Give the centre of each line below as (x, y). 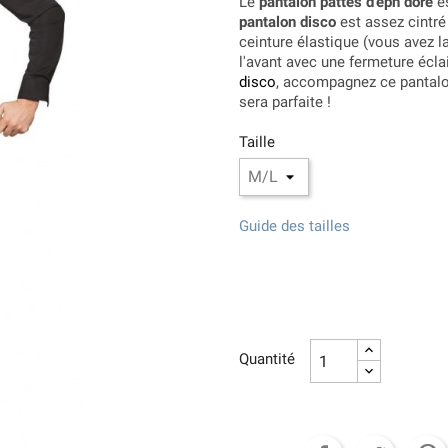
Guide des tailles (294, 226)
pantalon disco (287, 22)
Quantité (267, 359)
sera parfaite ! (285, 102)
